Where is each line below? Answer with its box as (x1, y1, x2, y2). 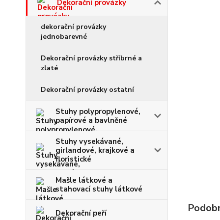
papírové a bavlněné (55, 115, 127, 125)
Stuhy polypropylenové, (55, 107, 140, 116)
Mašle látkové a (55, 175, 112, 185)
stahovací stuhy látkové (55, 184, 142, 194)
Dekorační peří (55, 208, 107, 218)
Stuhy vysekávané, (55, 137, 123, 146)
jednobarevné (41, 32, 87, 41)
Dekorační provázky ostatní (41, 85, 134, 94)
